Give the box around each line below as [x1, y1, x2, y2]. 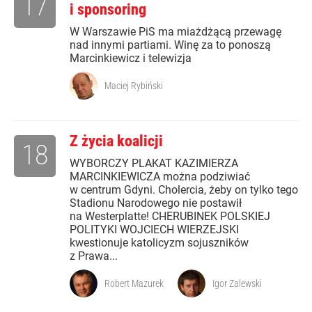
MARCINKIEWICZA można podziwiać [70, 170, 250, 184]
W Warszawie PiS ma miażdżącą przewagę [70, 25, 281, 39]
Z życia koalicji [70, 132, 163, 150]
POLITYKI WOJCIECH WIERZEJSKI [70, 223, 239, 237]
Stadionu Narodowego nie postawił [70, 196, 242, 210]
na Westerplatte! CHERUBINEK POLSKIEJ [70, 210, 270, 224]
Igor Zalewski [212, 278, 262, 290]
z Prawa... [70, 249, 118, 263]
